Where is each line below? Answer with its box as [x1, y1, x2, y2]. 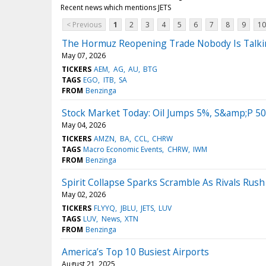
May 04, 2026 [62, 120, 106, 131]
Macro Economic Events [83, 144, 163, 155]
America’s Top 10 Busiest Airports [62, 245, 209, 259]
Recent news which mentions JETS [61, 2, 171, 13]
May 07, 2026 [62, 50, 106, 61]
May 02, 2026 [62, 189, 106, 200]
